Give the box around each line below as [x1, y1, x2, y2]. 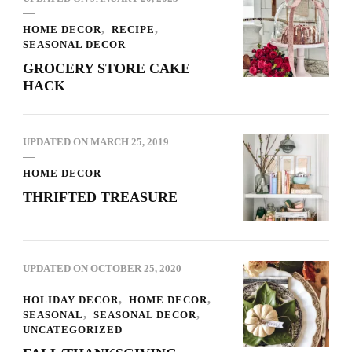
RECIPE [112, 24, 155, 36]
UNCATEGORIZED [23, 324, 123, 336]
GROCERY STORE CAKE [23, 60, 190, 77]
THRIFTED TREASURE [23, 189, 178, 206]
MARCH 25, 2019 [90, 136, 169, 148]
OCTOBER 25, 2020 [90, 262, 181, 275]
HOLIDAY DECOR [23, 294, 119, 306]
